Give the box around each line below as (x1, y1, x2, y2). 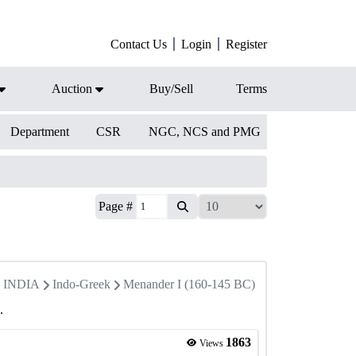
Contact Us (110, 37, 167, 51)
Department (10, 125, 69, 138)
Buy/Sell (149, 82, 193, 95)
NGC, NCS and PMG (148, 125, 261, 138)
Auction (52, 82, 92, 95)
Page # (99, 199, 133, 213)
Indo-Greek (52, 277, 110, 291)
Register (226, 37, 267, 51)
